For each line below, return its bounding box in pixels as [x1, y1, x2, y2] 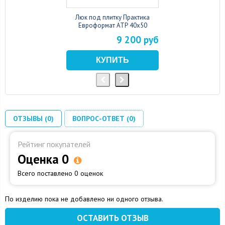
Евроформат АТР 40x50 [78, 21, 147, 30]
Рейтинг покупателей [18, 139, 90, 149]
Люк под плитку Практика [75, 13, 150, 22]
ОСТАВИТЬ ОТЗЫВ [76, 212, 149, 223]
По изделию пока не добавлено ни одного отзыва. [5, 194, 163, 203]
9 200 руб [117, 33, 159, 46]
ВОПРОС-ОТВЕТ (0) [72, 114, 136, 123]
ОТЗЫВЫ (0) [13, 114, 54, 123]
